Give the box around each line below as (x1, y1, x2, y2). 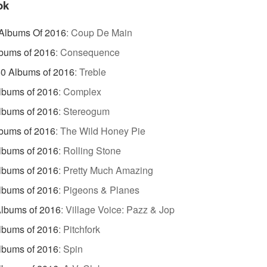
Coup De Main (71, 26, 132, 40)
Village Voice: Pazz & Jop (66, 203, 175, 217)
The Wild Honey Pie (60, 124, 145, 138)
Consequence (60, 45, 120, 60)
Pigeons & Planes (63, 183, 139, 197)
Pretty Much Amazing (63, 163, 153, 178)
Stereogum (63, 104, 110, 119)
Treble (79, 65, 106, 79)
